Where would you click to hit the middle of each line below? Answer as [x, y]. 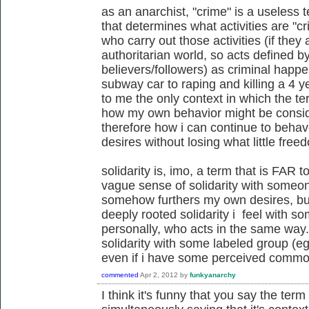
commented [120, 275]
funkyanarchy [213, 275]
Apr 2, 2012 [159, 275]
